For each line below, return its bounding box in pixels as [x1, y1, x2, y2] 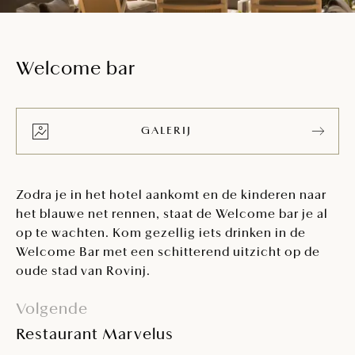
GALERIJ [140, 125, 192, 137]
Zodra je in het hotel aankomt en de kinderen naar [16, 189, 326, 202]
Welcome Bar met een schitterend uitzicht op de [16, 246, 320, 259]
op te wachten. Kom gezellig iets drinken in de [16, 227, 306, 240]
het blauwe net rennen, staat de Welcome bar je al [16, 208, 328, 221]
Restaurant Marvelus [16, 327, 174, 343]
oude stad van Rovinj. [16, 265, 151, 278]
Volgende [16, 302, 88, 318]
